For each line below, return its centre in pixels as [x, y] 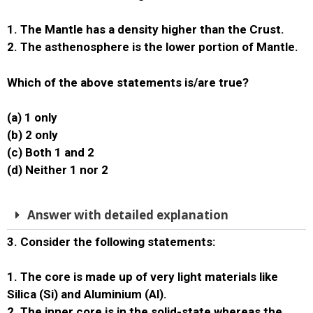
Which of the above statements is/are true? [128, 82]
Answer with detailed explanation [128, 214]
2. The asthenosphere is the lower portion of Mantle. [153, 47]
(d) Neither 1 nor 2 [58, 170]
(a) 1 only [32, 117]
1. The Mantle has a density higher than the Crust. [146, 29]
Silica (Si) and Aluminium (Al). [87, 294]
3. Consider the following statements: [111, 241]
